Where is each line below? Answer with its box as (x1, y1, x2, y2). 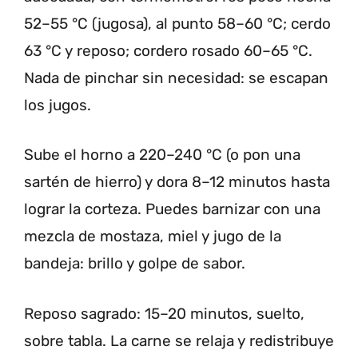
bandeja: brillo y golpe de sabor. (24, 254, 245, 273)
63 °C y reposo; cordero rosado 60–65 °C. (24, 41, 312, 60)
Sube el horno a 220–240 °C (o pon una (24, 145, 300, 165)
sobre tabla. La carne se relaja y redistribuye (24, 331, 334, 350)
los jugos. (24, 95, 91, 114)
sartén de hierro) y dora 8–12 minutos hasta (24, 173, 330, 192)
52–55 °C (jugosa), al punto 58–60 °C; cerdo (24, 14, 331, 33)
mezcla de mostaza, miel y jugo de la (24, 227, 281, 246)
